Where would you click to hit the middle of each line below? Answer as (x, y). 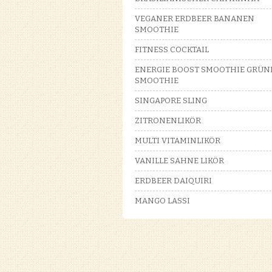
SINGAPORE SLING (171, 100)
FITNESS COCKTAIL (172, 49)
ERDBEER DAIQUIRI (173, 181)
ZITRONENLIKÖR (168, 121)
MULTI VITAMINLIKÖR (178, 141)
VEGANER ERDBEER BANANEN (195, 19)
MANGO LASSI (162, 201)
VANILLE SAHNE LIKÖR (179, 161)
